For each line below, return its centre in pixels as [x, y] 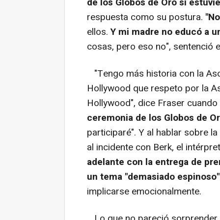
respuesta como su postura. [146, 17]
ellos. [99, 32]
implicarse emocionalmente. [144, 191]
